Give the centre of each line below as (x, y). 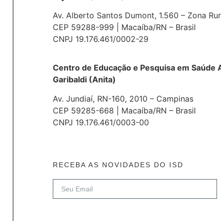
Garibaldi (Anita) (84, 80)
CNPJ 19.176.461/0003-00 (101, 122)
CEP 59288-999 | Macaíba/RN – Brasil (124, 27)
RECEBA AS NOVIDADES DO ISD (118, 165)
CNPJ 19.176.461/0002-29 (100, 39)
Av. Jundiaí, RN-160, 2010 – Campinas (123, 98)
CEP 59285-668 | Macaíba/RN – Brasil (124, 110)
